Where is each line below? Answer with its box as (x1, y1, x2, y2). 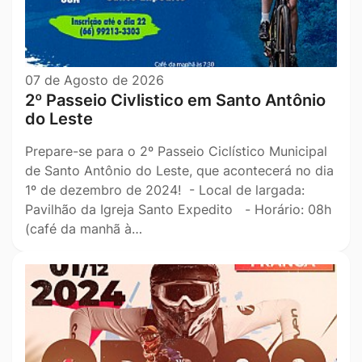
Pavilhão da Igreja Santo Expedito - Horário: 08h (25, 201, 331, 218)
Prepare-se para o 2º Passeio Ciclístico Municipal (25, 143, 327, 160)
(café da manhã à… (25, 221, 142, 238)
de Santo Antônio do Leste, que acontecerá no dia (25, 162, 334, 179)
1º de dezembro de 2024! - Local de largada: (25, 182, 305, 199)
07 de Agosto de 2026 (25, 72, 164, 89)
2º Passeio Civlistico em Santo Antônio (25, 90, 326, 111)
